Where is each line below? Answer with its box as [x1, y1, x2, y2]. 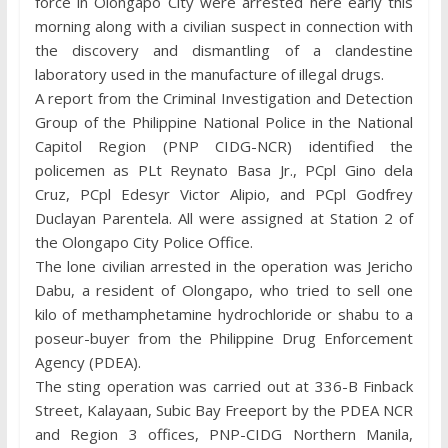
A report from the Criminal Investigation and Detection [34, 87, 414, 108]
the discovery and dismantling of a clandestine [34, 39, 414, 60]
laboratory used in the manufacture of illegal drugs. [34, 63, 384, 84]
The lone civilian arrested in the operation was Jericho [34, 255, 414, 276]
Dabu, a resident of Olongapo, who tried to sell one [34, 279, 414, 300]
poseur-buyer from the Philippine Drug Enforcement [34, 327, 414, 348]
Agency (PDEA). [34, 351, 141, 372]
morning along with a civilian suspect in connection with [34, 15, 414, 36]
